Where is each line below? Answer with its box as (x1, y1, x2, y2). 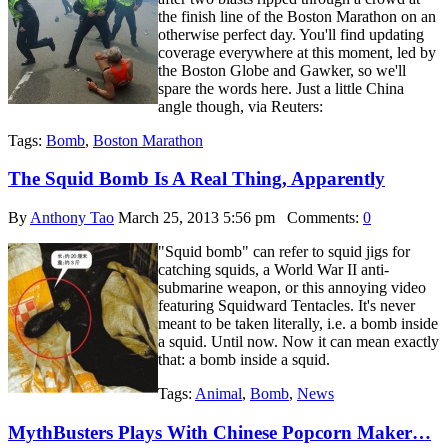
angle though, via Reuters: (158, 97, 323, 115)
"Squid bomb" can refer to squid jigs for (158, 243, 410, 261)
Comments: (275, 209, 363, 227)
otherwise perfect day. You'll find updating (158, 25, 424, 43)
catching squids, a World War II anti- (158, 261, 389, 279)
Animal (195, 385, 242, 403)
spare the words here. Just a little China (158, 79, 404, 97)
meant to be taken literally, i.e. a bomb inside (158, 315, 438, 333)
